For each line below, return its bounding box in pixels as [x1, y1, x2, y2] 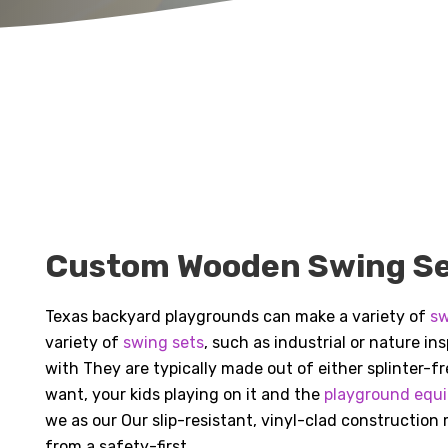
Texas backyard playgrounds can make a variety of [45, 307, 431, 327]
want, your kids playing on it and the [45, 385, 325, 405]
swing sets [123, 333, 205, 353]
